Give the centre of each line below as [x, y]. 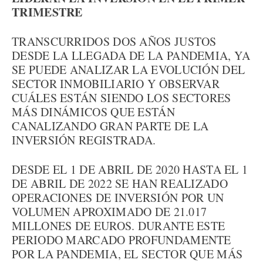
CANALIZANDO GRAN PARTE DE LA [110, 126]
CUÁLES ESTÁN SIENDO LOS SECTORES [122, 98]
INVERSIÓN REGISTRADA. [84, 140]
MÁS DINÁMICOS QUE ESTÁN [93, 112]
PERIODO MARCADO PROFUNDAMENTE [122, 240]
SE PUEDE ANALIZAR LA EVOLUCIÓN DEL [129, 70]
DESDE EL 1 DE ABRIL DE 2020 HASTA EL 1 [130, 169]
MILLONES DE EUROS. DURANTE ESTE [119, 226]
